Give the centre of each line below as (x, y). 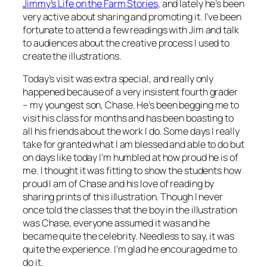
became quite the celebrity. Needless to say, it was (128, 236)
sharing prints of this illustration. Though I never (123, 197)
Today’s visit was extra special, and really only (118, 79)
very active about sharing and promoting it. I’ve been (132, 17)
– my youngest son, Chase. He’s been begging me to (131, 105)
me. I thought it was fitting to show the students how (132, 171)
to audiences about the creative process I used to (126, 43)
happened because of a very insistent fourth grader (130, 92)
